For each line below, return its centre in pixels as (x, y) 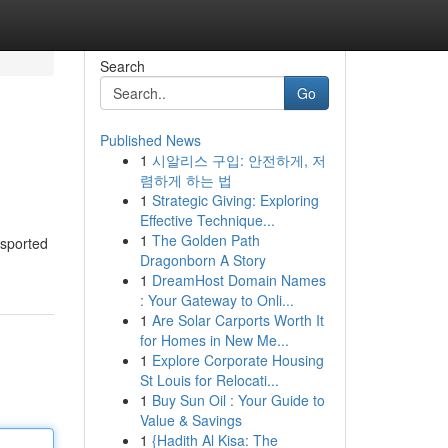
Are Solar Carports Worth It (237, 320)
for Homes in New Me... (214, 340)
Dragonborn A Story (202, 260)
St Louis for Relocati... (209, 380)
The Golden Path (205, 240)
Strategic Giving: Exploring (235, 200)
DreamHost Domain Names (238, 280)
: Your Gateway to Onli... (216, 300)
